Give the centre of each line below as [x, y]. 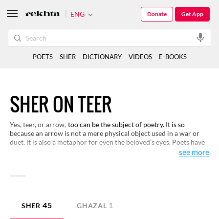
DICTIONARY [102, 57]
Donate [157, 14]
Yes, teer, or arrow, [38, 124]
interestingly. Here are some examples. [68, 160]
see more [194, 152]
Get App [192, 14]
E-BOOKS [173, 57]
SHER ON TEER [61, 105]
